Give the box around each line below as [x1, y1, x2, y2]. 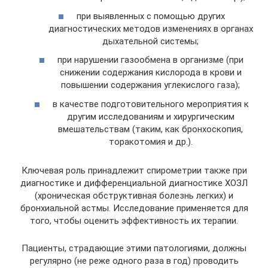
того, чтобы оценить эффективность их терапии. [30, 215, 238, 226]
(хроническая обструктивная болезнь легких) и [35, 190, 233, 201]
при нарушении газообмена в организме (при [57, 54, 243, 66]
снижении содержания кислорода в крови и [59, 67, 242, 78]
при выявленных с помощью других [76, 10, 225, 22]
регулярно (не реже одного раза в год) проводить [29, 255, 239, 266]
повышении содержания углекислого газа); [61, 80, 240, 91]
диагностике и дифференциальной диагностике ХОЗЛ [20, 177, 248, 188]
